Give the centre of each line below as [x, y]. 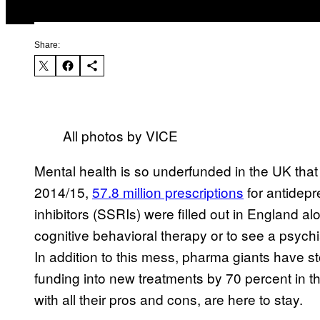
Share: [47, 45]
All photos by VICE [120, 136]
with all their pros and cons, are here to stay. [169, 299]
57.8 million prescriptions [168, 192]
